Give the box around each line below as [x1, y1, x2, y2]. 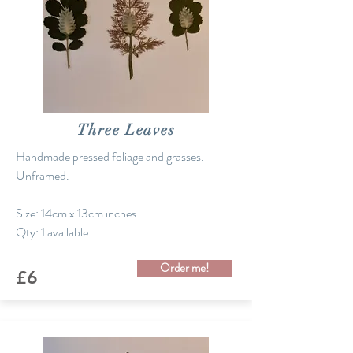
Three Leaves [76, 121, 176, 139]
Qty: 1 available [16, 223, 88, 241]
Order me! [160, 259, 209, 277]
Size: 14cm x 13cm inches [16, 204, 139, 222]
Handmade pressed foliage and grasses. [16, 147, 204, 165]
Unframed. [16, 166, 72, 184]
